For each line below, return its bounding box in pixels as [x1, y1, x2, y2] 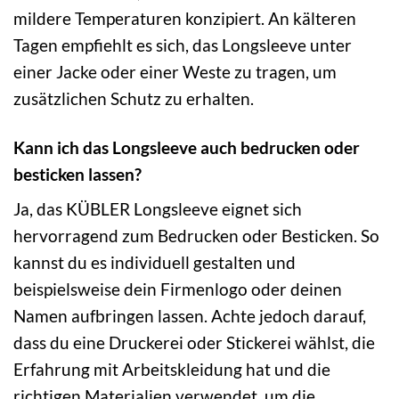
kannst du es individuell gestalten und [13, 252, 296, 273]
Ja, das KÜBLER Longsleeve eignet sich [13, 199, 302, 220]
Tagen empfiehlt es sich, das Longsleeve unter [13, 34, 352, 55]
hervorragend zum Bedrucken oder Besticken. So [13, 225, 379, 247]
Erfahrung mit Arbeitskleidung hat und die [13, 359, 330, 380]
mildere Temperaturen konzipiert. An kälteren [13, 7, 356, 28]
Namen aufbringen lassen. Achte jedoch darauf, [13, 305, 366, 327]
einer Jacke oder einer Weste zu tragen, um [13, 61, 337, 82]
